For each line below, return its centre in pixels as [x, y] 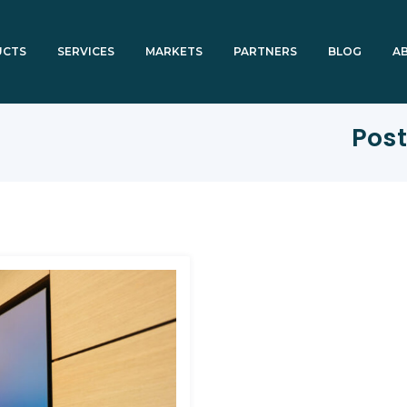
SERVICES [86, 51]
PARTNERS [265, 51]
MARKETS [174, 51]
